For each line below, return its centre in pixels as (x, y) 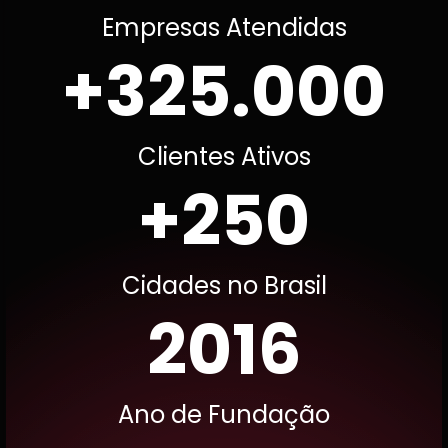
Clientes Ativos (224, 157)
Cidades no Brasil (224, 286)
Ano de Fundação (224, 415)
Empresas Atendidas (224, 28)
